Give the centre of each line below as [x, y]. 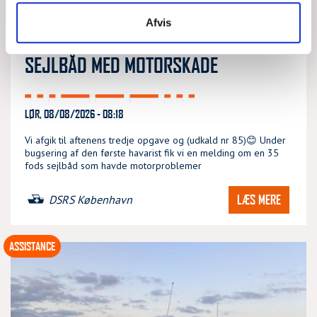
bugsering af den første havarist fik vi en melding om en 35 [152, 152]
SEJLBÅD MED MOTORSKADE [121, 64]
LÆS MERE [259, 199]
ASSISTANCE [32, 246]
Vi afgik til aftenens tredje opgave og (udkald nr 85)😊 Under [155, 140]
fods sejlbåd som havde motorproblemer [113, 165]
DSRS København [91, 200]
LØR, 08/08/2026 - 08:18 [74, 113]
